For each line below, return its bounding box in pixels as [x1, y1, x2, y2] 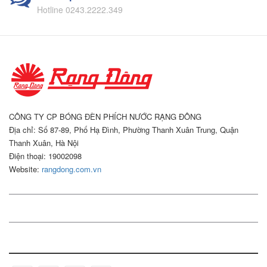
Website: [9, 163, 42, 175]
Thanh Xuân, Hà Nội [9, 136, 79, 148]
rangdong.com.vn [42, 163, 101, 175]
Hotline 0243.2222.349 [37, 3, 123, 15]
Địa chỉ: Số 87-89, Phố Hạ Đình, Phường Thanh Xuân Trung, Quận [9, 123, 238, 135]
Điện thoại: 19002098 [9, 150, 82, 162]
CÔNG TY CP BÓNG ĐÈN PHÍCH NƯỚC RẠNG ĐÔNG [9, 110, 201, 122]
